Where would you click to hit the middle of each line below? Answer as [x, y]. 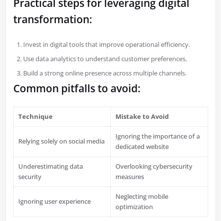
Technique [36, 117]
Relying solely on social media [62, 141]
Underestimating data [51, 166]
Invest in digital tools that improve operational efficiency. [106, 45]
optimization [134, 207]
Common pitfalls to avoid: [77, 89]
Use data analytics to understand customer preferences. [105, 59]
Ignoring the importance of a [158, 136]
